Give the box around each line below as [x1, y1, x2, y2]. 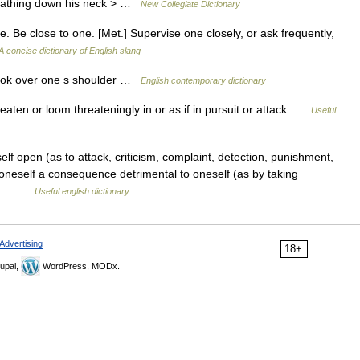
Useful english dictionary [35, 186, 129, 196]
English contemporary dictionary [141, 76, 266, 85]
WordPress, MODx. [40, 261, 120, 271]
